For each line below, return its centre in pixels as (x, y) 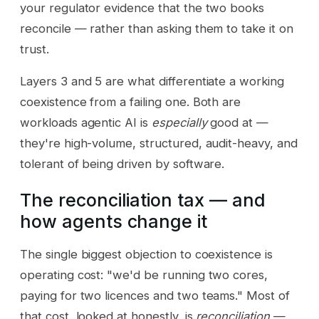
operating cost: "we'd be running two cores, (144, 274)
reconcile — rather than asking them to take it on (157, 28)
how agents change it (114, 222)
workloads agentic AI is (86, 123)
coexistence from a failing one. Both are (131, 102)
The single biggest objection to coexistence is (146, 254)
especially (179, 123)
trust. (35, 49)
